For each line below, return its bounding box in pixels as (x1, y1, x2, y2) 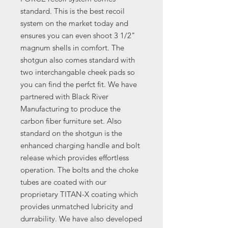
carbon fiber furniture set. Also (20, 116, 122, 126)
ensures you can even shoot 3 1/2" (20, 31, 135, 41)
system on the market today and (20, 18, 128, 28)
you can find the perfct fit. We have (20, 79, 137, 90)
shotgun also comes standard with (20, 55, 135, 65)
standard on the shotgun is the (20, 128, 122, 138)
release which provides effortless (20, 153, 129, 163)
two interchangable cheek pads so (20, 67, 135, 77)
